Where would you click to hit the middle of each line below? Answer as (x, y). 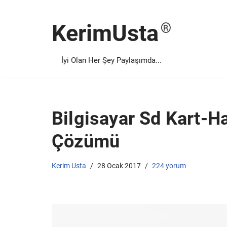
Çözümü (86, 141)
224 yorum (169, 166)
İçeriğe (21, 29)
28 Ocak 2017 (119, 166)
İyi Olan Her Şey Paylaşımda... (111, 60)
